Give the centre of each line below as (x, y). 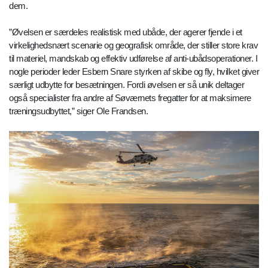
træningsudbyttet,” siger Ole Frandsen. (78, 111)
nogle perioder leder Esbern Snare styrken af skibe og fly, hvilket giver (134, 72)
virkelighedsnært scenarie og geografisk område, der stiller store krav (133, 45)
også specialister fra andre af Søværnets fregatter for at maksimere (130, 98)
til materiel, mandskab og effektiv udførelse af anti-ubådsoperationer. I (133, 59)
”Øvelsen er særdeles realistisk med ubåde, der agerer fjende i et (126, 32)
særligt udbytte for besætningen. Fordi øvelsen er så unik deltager (127, 85)
